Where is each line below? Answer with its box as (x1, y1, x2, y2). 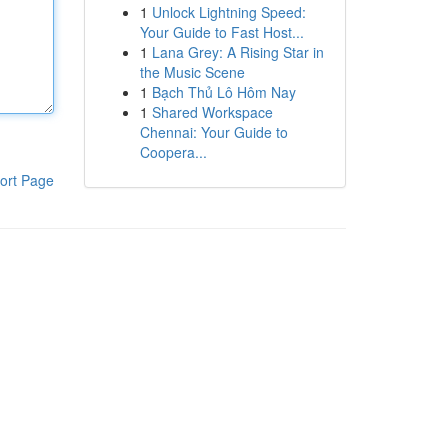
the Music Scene (139, 62, 245, 82)
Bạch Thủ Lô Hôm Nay (151, 82, 296, 102)
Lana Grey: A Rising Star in (151, 42, 324, 62)
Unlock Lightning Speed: (151, 2, 306, 22)
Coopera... (139, 142, 207, 162)
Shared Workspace (151, 102, 273, 122)
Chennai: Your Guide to (139, 122, 288, 142)
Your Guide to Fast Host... (139, 22, 304, 42)
